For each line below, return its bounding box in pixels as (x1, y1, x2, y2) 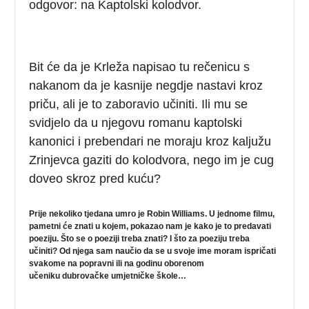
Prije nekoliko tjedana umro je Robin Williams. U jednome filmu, (29, 208, 275, 219)
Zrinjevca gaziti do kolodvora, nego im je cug (29, 152, 275, 167)
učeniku (29, 270, 63, 281)
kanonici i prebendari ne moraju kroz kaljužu (29, 134, 272, 148)
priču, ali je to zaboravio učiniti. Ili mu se (29, 97, 248, 111)
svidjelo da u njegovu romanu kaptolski (29, 115, 243, 130)
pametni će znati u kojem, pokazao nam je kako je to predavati (29, 221, 272, 231)
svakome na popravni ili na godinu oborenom (29, 258, 205, 268)
